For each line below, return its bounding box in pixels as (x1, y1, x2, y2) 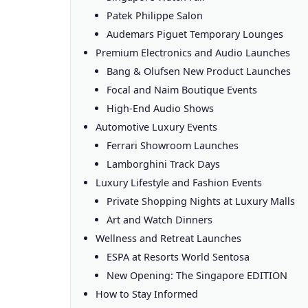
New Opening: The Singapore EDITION (107, 269, 287, 282)
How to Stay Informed (96, 287, 198, 300)
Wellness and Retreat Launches (96, 232, 241, 245)
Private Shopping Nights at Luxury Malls (107, 195, 295, 208)
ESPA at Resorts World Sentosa (107, 250, 250, 263)
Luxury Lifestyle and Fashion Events (96, 176, 262, 189)
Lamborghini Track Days (107, 157, 220, 170)
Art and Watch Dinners (107, 213, 212, 226)
